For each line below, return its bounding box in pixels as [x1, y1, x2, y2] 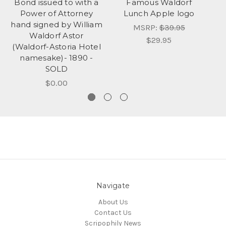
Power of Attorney [20, 9, 93, 19]
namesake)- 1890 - [20, 53, 93, 63]
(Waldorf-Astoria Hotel [12, 42, 101, 52]
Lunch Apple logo [123, 9, 195, 19]
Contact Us [94, 208, 132, 217]
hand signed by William [11, 20, 102, 30]
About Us [98, 198, 128, 206]
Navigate [96, 181, 130, 191]
